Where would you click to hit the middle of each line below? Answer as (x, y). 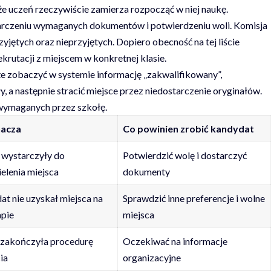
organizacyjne (152, 257)
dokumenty (146, 171)
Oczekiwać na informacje (175, 241)
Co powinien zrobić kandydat (188, 128)
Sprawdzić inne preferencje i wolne (194, 198)
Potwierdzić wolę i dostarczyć (184, 155)
